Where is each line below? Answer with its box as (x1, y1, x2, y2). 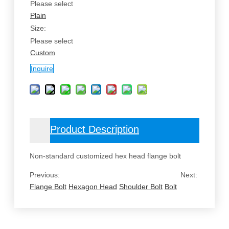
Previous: (30, 171, 62, 179)
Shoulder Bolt (119, 182, 163, 191)
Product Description (50, 124, 139, 135)
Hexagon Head (68, 182, 117, 191)
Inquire (31, 64, 53, 73)
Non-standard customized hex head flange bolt (30, 152, 181, 161)
